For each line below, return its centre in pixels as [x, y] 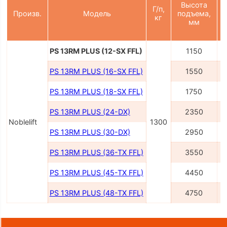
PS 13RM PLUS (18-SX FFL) [96, 92]
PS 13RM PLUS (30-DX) [90, 132]
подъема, [194, 14]
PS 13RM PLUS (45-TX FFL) [96, 173]
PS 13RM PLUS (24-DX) [90, 112]
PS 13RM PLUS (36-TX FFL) [96, 153]
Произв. [27, 14]
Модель [97, 14]
